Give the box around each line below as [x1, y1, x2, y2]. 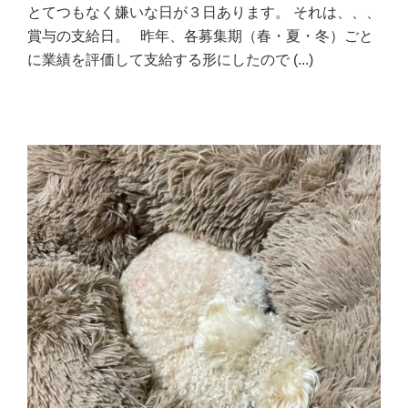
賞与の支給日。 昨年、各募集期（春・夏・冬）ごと [27, 27, 373, 44]
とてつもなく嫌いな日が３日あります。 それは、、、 [27, 4, 381, 20]
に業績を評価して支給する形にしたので [27, 51, 293, 67]
